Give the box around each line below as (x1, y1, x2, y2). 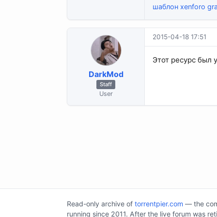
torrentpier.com (135, 199, 183, 208)
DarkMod (88, 69, 124, 79)
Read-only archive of (67, 199, 135, 208)
